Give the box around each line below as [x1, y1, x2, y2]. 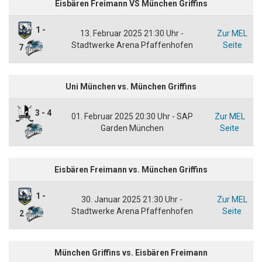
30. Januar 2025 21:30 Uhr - [81, 194, 182, 204]
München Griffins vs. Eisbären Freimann [54, 247, 208, 257]
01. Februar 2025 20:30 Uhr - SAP [71, 111, 193, 121]
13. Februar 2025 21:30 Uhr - [80, 28, 184, 38]
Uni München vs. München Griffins [65, 81, 196, 91]
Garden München [100, 123, 164, 133]
